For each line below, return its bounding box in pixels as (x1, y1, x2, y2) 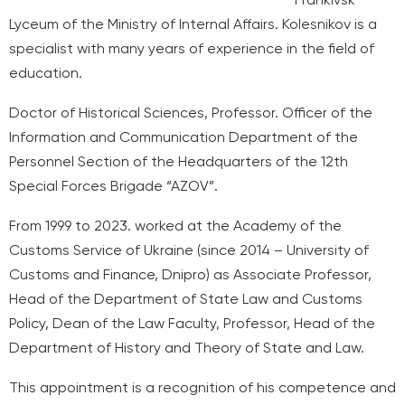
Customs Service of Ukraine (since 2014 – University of (9, 241, 369, 259)
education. (9, 64, 82, 82)
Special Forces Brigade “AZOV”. (9, 177, 218, 195)
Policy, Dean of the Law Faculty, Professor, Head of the (9, 315, 375, 333)
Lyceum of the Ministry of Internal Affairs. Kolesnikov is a (9, 15, 377, 33)
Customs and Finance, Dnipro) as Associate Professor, (9, 266, 372, 284)
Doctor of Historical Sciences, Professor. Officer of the (9, 104, 372, 122)
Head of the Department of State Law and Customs (9, 290, 363, 308)
